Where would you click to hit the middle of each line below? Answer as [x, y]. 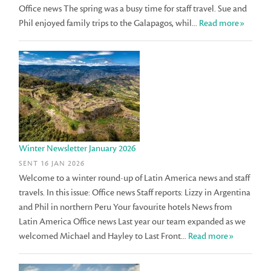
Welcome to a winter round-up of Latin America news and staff [135, 178]
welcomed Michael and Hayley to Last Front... [104, 237]
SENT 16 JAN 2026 [52, 164]
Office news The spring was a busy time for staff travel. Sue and [133, 8]
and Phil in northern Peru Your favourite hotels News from [126, 207]
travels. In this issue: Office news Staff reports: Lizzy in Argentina [135, 193]
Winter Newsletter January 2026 [77, 148]
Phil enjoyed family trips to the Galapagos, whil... [109, 23]
